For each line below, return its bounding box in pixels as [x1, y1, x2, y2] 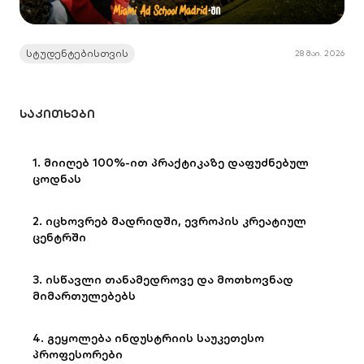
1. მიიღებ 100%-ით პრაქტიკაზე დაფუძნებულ [32, 155, 309, 170]
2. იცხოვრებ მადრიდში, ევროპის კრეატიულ [32, 214, 306, 228]
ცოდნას [32, 171, 81, 186]
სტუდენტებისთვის [26, 47, 128, 59]
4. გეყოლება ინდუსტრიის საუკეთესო [32, 331, 264, 345]
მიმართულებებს [32, 288, 136, 303]
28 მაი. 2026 [295, 48, 344, 58]
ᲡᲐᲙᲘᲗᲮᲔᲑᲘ [19, 106, 95, 121]
